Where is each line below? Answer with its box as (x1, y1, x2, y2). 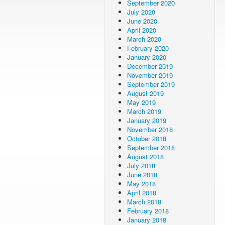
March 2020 (127, 34, 161, 44)
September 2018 (127, 143, 175, 152)
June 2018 (127, 170, 157, 179)
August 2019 (127, 88, 164, 98)
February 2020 (127, 43, 169, 53)
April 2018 (127, 188, 156, 197)
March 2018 (127, 197, 161, 206)
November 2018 (127, 125, 173, 134)
